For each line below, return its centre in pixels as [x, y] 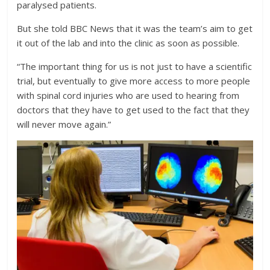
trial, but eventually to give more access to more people [134, 80]
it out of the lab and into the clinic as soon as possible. [128, 42]
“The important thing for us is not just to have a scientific [135, 66]
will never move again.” [64, 124]
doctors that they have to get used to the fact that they [133, 109]
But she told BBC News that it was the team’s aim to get [135, 28]
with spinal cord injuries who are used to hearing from [128, 95]
